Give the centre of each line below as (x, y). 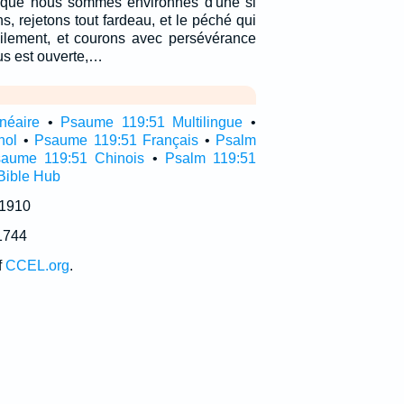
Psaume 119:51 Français (117, 140)
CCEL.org (37, 266)
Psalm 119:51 (210, 158)
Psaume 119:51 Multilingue (152, 122)
